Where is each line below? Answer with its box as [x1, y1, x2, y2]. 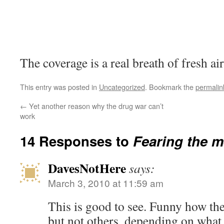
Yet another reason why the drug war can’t [27, 100, 163, 111]
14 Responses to [20, 131, 133, 150]
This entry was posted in [20, 81, 99, 92]
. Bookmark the [145, 81, 195, 92]
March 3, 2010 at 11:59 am [48, 176, 163, 189]
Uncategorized [99, 81, 145, 92]
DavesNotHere [48, 158, 126, 177]
